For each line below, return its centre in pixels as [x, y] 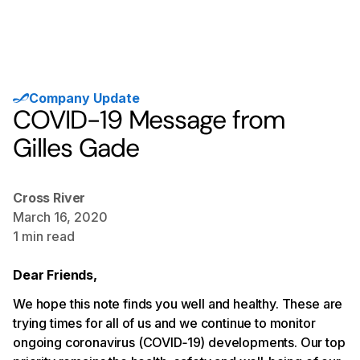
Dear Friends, [55, 275]
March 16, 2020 [60, 217]
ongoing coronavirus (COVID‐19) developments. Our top [179, 342]
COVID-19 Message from [149, 120]
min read [47, 236]
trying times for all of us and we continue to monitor [164, 323]
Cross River [49, 198]
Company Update [84, 98]
